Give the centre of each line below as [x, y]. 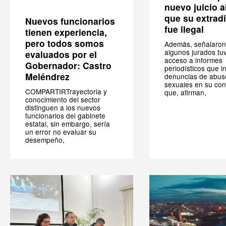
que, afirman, [185, 93]
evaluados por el [61, 54]
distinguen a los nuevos [63, 107]
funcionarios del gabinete [65, 115]
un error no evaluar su [61, 131]
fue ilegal [184, 29]
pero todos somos [65, 43]
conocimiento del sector [63, 99]
